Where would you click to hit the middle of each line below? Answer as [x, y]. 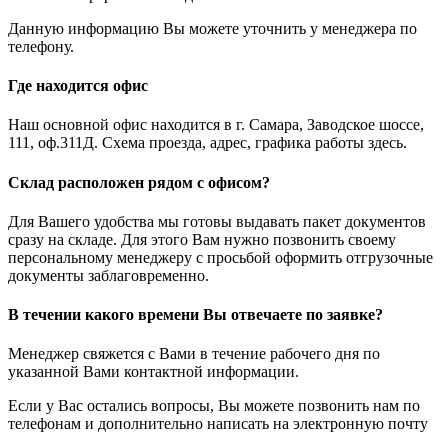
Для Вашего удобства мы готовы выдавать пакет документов [217, 221]
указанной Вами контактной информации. [153, 372]
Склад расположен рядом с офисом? [139, 182]
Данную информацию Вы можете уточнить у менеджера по [212, 28]
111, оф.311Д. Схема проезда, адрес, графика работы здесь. [207, 143]
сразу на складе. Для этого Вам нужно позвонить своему [202, 239]
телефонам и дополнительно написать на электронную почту [218, 424]
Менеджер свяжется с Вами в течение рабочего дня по [194, 354]
